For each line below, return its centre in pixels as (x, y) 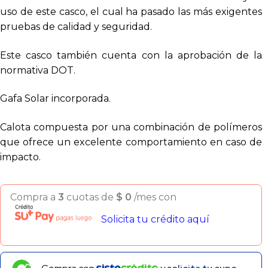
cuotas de (90, 197)
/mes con (155, 197)
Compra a (34, 197)
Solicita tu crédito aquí (155, 220)
